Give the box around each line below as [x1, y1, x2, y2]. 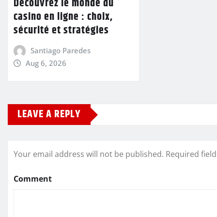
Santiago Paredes [30, 45, 91, 55]
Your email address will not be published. [14, 149, 164, 160]
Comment [14, 173, 52, 185]
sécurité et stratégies [14, 22, 109, 39]
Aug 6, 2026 [25, 58, 66, 68]
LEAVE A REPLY [17, 106, 81, 123]
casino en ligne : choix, [14, 8, 113, 25]
